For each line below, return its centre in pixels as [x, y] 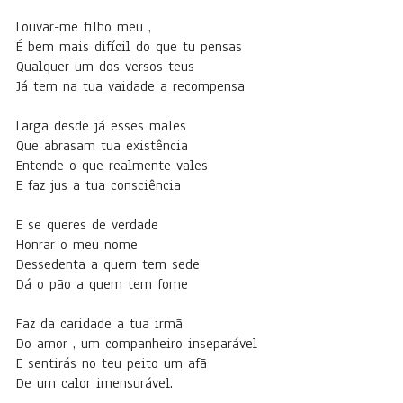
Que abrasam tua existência [102, 146]
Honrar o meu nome [80, 245]
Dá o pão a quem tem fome [105, 284]
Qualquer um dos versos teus [108, 67]
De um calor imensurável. [94, 383]
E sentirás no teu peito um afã [112, 363]
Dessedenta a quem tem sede [111, 264]
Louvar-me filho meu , [84, 27]
